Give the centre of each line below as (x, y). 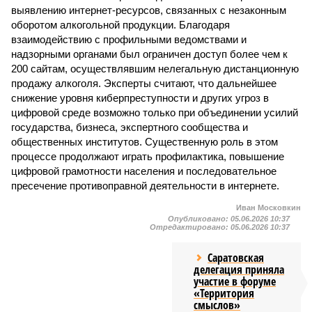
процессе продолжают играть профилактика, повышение (148, 156)
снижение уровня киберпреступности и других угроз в (140, 98)
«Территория (224, 293)
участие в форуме (235, 281)
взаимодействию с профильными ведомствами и (129, 39)
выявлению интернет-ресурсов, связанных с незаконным (149, 10)
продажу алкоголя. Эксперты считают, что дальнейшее (144, 83)
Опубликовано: (199, 219)
